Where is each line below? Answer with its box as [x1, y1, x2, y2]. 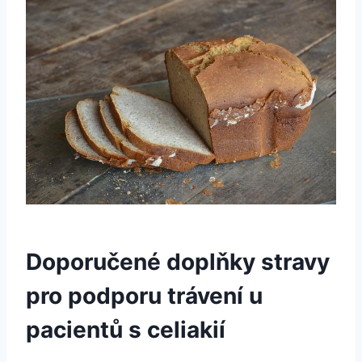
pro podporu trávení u [26, 282, 263, 310]
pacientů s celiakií [26, 316, 225, 344]
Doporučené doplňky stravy [26, 248, 330, 276]
